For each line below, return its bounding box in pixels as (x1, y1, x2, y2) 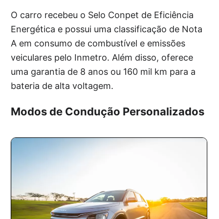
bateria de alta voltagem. (11, 81, 114, 91)
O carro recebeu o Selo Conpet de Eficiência (11, 10, 194, 21)
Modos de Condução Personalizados (11, 105, 205, 118)
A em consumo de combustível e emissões (11, 38, 186, 49)
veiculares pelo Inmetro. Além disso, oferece (11, 52, 194, 63)
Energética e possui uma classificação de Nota (11, 24, 203, 35)
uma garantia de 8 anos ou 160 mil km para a (11, 66, 196, 77)
